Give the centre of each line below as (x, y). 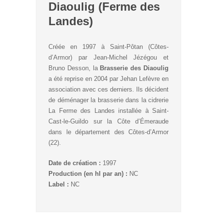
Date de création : (75, 163)
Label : (59, 184)
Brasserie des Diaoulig (134, 68)
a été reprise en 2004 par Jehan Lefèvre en (108, 79)
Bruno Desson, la (74, 68)
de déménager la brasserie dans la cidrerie (108, 100)
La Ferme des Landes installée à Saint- (108, 111)
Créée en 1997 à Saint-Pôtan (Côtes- (108, 47)
